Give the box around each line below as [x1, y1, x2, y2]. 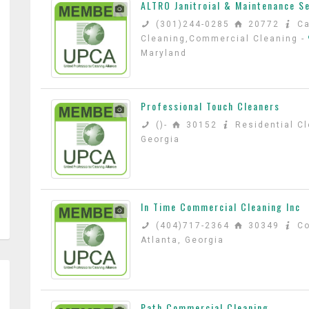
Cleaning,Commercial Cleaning [141, 34, 301, 43]
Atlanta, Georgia [141, 235, 224, 245]
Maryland [141, 48, 187, 58]
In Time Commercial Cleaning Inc [141, 199, 301, 214]
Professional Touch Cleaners [141, 99, 280, 113]
